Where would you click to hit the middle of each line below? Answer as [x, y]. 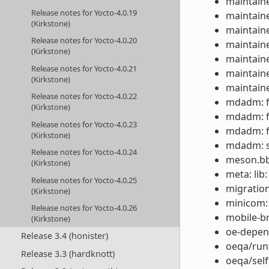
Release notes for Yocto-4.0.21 [84, 68]
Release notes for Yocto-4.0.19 [84, 12]
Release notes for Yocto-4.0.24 [84, 152]
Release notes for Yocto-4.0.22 [84, 96]
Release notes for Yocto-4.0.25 [84, 180]
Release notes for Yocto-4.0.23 [84, 124]
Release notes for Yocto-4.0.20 [84, 41]
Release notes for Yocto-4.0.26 [84, 208]
